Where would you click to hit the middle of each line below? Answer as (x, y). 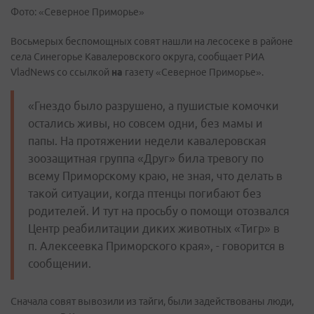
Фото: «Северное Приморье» (77, 12)
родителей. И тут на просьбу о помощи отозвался (159, 211)
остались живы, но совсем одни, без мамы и (145, 123)
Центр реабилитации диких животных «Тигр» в (154, 228)
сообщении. (60, 264)
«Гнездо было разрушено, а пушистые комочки (153, 106)
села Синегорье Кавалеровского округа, (103, 57)
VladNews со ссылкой (60, 72)
